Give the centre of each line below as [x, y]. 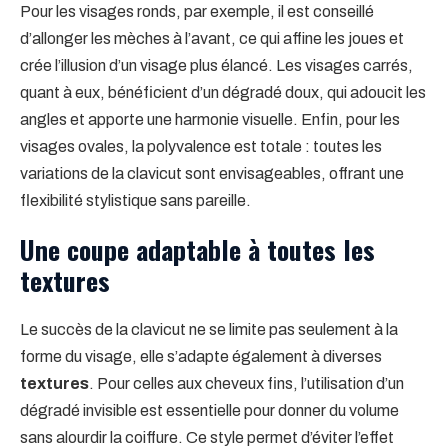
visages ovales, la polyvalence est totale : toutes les [201, 146]
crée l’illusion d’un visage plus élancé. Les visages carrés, [216, 65]
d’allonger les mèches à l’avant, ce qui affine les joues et [212, 38]
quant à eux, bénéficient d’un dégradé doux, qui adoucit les [223, 92]
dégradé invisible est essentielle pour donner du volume [209, 410]
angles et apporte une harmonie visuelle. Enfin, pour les [210, 119]
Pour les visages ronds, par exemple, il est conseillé [197, 11]
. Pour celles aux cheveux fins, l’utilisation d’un [246, 383]
